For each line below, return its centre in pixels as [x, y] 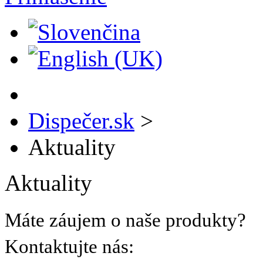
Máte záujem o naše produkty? [125, 220]
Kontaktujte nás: [69, 247]
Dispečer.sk [81, 121]
